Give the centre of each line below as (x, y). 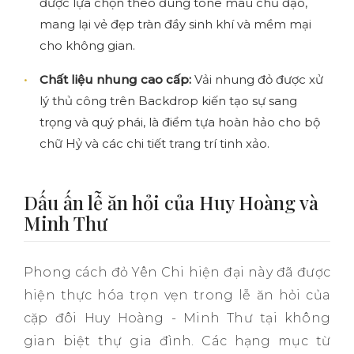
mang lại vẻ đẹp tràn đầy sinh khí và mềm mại (175, 24)
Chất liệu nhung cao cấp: (115, 79)
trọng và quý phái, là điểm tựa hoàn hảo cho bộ (180, 122)
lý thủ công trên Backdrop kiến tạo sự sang (168, 100)
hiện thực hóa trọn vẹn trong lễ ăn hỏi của (177, 295)
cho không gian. (87, 45)
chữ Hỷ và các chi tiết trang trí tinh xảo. (154, 143)
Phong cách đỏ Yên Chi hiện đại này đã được (177, 272)
